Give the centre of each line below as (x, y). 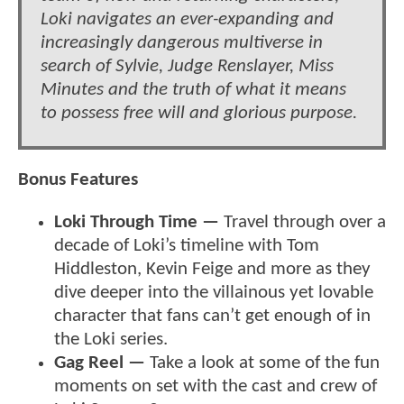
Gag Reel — (100, 363)
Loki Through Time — (137, 223)
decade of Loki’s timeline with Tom (187, 246)
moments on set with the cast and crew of (216, 387)
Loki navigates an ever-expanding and (187, 20)
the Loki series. (111, 340)
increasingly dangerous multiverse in (182, 43)
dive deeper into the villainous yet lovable (214, 293)
